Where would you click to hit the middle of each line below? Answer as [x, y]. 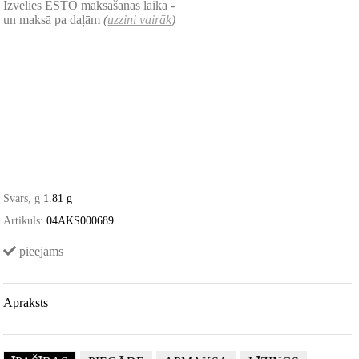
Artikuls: [24, 221]
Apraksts [26, 303]
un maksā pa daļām [54, 20]
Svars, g [22, 199]
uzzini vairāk [140, 20]
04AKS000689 [81, 221]
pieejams [40, 252]
